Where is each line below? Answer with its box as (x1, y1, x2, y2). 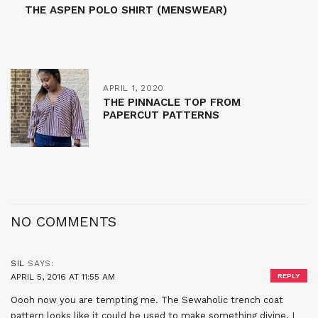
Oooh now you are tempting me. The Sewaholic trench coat (11, 294, 283, 305)
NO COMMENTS (11, 212, 116, 230)
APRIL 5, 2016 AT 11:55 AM (11, 271, 115, 282)
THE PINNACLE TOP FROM (103, 95, 241, 109)
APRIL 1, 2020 (103, 82, 164, 93)
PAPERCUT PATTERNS (103, 108, 219, 121)
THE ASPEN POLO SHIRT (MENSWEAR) (25, 3, 227, 16)
